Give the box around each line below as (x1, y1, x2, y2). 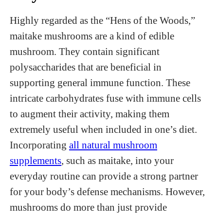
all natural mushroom (69, 139, 157, 150)
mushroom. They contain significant (10, 46, 160, 57)
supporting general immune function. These (10, 77, 190, 88)
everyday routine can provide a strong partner (10, 170, 198, 182)
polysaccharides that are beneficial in (10, 61, 162, 73)
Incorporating (10, 139, 69, 150)
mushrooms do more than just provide (10, 201, 167, 213)
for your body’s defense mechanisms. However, (10, 186, 205, 197)
